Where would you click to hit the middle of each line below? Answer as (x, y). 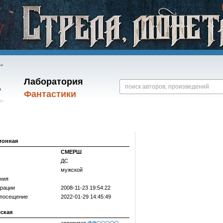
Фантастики (50, 94)
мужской (72, 170)
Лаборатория (53, 82)
